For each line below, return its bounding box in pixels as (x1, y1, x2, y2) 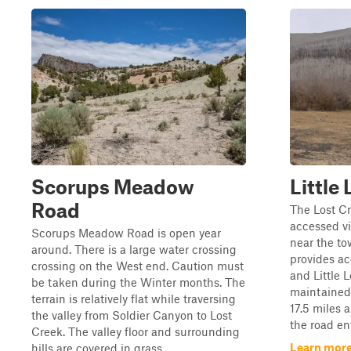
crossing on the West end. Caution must (31, 259, 244, 273)
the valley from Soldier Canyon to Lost (31, 308, 232, 322)
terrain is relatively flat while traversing (31, 291, 236, 306)
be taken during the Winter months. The (31, 275, 245, 289)
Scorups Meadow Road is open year (31, 226, 221, 240)
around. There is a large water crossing (31, 242, 237, 256)
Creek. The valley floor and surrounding (31, 324, 240, 338)
